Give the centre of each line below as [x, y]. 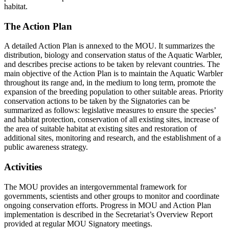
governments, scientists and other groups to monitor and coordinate [112, 196]
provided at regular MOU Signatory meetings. [78, 223]
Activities [23, 167]
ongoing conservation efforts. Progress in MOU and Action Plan [108, 205]
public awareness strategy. [46, 147]
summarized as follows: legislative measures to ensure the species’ [110, 110]
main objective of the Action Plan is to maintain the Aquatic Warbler [113, 74]
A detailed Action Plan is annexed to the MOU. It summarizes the [109, 46]
